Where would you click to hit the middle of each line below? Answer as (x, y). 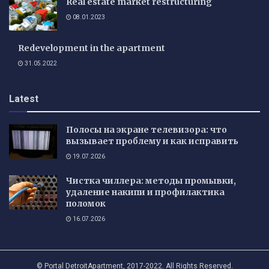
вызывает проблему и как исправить (152, 141)
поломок (86, 203)
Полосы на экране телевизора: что (147, 129)
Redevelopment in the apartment (92, 48)
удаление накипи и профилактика (145, 192)
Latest (24, 99)
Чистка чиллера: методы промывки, (151, 180)
